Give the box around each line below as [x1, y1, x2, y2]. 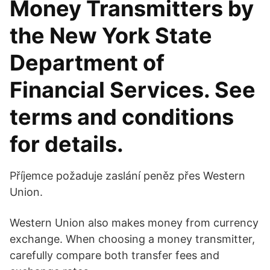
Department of [10, 49, 165, 76]
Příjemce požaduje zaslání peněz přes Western [10, 169, 245, 182]
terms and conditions [10, 104, 234, 130]
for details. [10, 131, 124, 157]
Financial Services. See [10, 77, 256, 103]
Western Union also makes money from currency [10, 216, 259, 229]
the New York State [10, 22, 212, 49]
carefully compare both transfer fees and [10, 249, 219, 262]
